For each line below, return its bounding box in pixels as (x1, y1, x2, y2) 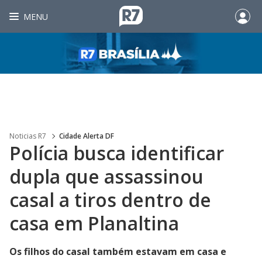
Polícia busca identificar (9, 140, 224, 166)
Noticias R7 (9, 131, 46, 141)
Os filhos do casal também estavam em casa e (9, 245, 226, 258)
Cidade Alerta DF (59, 131, 114, 141)
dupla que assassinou (9, 164, 204, 189)
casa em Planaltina (9, 211, 179, 236)
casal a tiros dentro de (9, 187, 211, 212)
